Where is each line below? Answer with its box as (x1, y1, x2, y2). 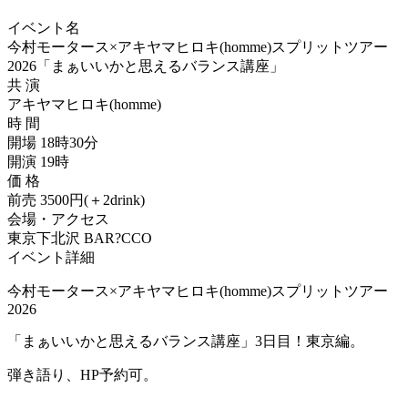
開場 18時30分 (7, 135, 98, 151)
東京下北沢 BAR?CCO (7, 230, 152, 247)
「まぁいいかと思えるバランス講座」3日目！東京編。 (7, 333, 364, 350)
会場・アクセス (7, 211, 109, 228)
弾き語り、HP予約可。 (7, 367, 158, 383)
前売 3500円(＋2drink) (7, 192, 145, 209)
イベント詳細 (7, 250, 95, 266)
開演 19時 (7, 154, 69, 170)
